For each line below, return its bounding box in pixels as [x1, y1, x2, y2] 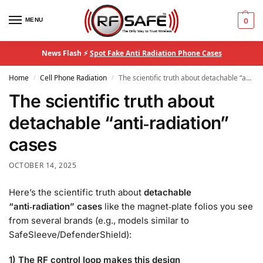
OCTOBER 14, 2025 [9, 160, 77, 170]
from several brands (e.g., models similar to [9, 214, 189, 226]
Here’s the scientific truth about [9, 186, 144, 198]
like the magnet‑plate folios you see [102, 200, 253, 212]
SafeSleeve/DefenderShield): [9, 228, 131, 240]
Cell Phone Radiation [40, 73, 107, 83]
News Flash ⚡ [41, 48, 90, 58]
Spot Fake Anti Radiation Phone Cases [89, 48, 222, 58]
